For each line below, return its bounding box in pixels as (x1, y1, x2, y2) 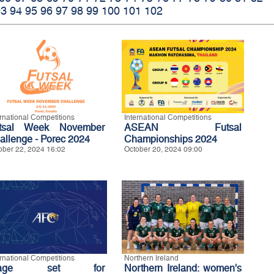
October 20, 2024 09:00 (124, 144, 202, 154)
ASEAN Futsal (124, 121, 242, 133)
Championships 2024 (124, 133, 217, 145)
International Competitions (124, 113, 212, 122)
